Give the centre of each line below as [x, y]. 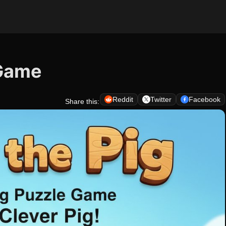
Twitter [161, 99]
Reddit [123, 99]
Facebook [205, 99]
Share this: [82, 101]
